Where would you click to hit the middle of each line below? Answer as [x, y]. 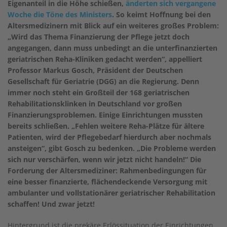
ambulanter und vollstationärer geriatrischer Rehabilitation [111, 193]
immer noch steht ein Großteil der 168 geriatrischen [99, 92]
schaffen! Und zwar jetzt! [51, 204]
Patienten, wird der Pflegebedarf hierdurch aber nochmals [109, 137]
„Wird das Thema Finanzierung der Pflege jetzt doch [99, 36]
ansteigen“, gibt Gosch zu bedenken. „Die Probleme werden [112, 148]
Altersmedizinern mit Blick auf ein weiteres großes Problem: [113, 25]
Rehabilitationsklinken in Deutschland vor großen [95, 103]
